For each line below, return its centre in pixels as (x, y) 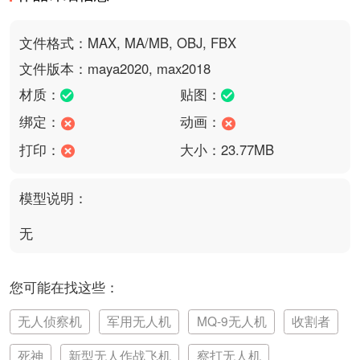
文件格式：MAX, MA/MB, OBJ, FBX (127, 42)
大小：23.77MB (227, 149)
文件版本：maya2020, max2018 (115, 68)
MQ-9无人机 (231, 321)
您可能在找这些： (64, 286)
